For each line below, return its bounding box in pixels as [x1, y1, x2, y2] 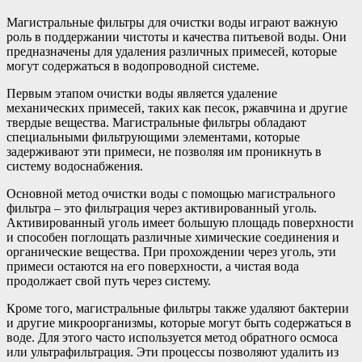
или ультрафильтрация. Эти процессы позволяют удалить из [6, 345, 339, 360]
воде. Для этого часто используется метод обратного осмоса [6, 330, 338, 345]
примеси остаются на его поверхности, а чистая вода [6, 259, 299, 274]
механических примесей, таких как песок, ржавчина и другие [6, 101, 347, 116]
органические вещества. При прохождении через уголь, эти [6, 245, 336, 259]
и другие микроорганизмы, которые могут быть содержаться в [6, 316, 351, 330]
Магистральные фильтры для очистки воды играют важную [6, 15, 338, 30]
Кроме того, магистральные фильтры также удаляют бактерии [6, 301, 349, 316]
